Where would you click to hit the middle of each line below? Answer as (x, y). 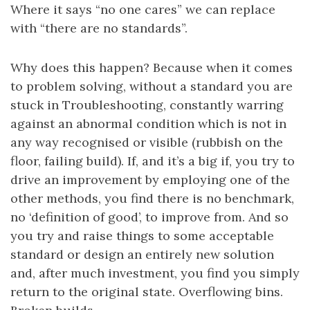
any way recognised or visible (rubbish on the (147, 143)
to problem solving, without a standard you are (152, 86)
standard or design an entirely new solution (142, 255)
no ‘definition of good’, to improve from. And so (149, 217)
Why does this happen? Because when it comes (152, 68)
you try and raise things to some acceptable (142, 236)
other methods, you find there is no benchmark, (152, 199)
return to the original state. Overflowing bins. (147, 292)
